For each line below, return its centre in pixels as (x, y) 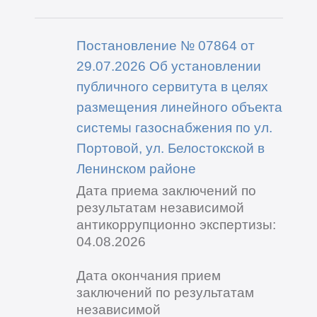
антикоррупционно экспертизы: (176, 225)
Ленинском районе (136, 169)
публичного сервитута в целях (172, 87)
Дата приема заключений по (166, 191)
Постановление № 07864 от (165, 46)
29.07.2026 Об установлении (168, 66)
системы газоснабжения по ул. (174, 128)
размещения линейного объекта (179, 107)
